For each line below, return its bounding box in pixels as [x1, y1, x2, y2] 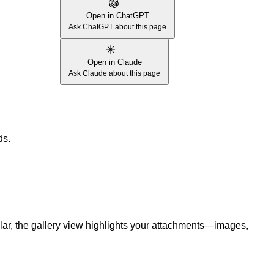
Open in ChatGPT [86, 11, 149, 20]
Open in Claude [87, 57, 142, 67]
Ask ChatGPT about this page [68, 23, 166, 31]
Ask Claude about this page [68, 69, 160, 78]
